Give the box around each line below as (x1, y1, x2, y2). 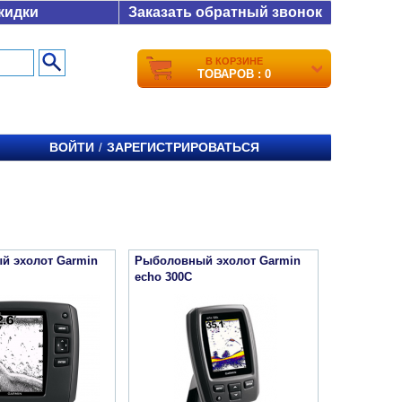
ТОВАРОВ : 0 (197, 67, 271, 81)
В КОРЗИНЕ (205, 56, 263, 66)
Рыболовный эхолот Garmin (135, 254, 301, 267)
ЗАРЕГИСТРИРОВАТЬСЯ (107, 140, 259, 154)
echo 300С (135, 270, 192, 284)
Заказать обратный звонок (128, 4, 322, 20)
